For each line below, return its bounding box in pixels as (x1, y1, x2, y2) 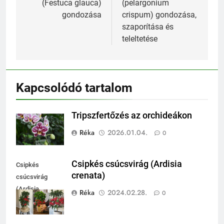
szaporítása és (122, 22, 173, 32)
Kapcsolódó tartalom (16, 80, 132, 95)
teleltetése (122, 34, 157, 44)
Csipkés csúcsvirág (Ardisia (71, 159, 182, 169)
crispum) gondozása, (122, 10, 196, 20)
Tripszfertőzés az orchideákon (71, 110, 192, 121)
